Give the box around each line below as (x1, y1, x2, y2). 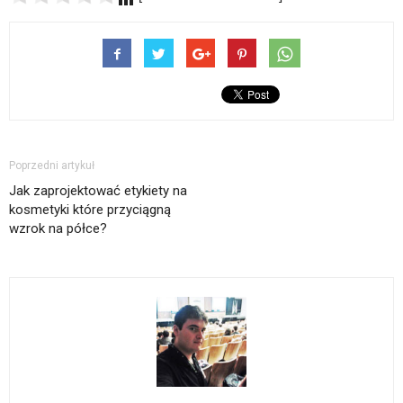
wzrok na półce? (9, 219, 107, 237)
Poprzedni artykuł (9, 158, 94, 172)
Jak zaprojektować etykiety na (9, 182, 187, 199)
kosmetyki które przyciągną (9, 201, 171, 218)
